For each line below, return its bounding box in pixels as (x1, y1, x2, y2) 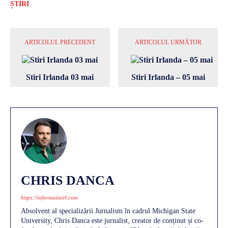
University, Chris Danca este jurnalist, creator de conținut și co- (21, 216, 204, 224)
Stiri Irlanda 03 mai (26, 72, 94, 81)
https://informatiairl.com (21, 194, 78, 201)
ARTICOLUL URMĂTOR (134, 38, 202, 46)
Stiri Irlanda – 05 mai (131, 72, 205, 81)
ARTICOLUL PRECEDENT (24, 38, 96, 46)
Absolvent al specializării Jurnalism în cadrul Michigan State (21, 207, 195, 215)
